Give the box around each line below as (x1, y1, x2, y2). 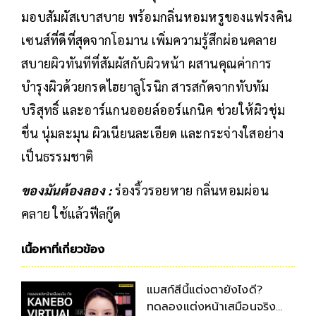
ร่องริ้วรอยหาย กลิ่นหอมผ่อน (114, 181, 269, 198)
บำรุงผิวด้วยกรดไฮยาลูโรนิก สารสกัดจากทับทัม (21, 78, 269, 95)
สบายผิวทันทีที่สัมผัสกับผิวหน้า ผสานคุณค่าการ (21, 54, 272, 71)
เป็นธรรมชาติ (21, 147, 97, 164)
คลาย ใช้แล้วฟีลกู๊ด (21, 205, 121, 221)
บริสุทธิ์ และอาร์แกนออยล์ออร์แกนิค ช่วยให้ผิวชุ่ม (21, 101, 285, 118)
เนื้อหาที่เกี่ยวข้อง (21, 241, 105, 258)
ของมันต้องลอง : (21, 181, 115, 198)
